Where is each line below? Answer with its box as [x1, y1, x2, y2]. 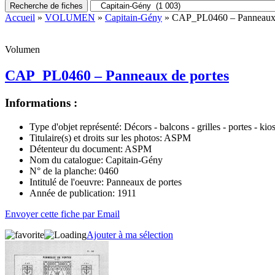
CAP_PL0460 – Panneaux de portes [5, 67, 229, 83]
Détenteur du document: [29, 143, 123, 154]
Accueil [5, 12, 35, 23]
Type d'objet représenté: [29, 121, 122, 132]
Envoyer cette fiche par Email [5, 208, 120, 219]
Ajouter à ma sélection [87, 229, 173, 240]
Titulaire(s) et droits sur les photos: [29, 132, 162, 143]
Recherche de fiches [10, 1, 83, 10]
